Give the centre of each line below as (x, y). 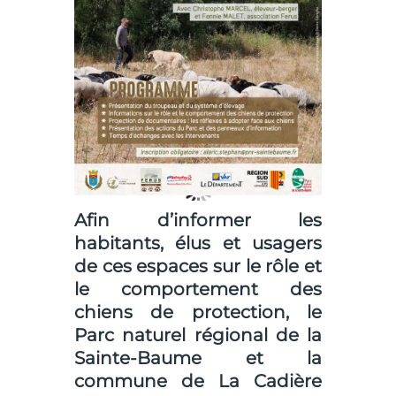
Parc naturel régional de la (198, 335)
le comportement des (198, 289)
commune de (146, 381)
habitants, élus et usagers (198, 244)
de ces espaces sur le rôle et (198, 267)
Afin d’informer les (198, 221)
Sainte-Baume (138, 358)
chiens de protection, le (198, 312)
